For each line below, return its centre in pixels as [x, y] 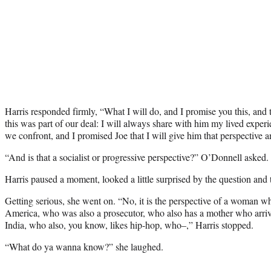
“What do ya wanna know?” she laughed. [84, 246]
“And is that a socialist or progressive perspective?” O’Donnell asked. [137, 157]
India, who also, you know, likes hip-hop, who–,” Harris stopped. [129, 224]
